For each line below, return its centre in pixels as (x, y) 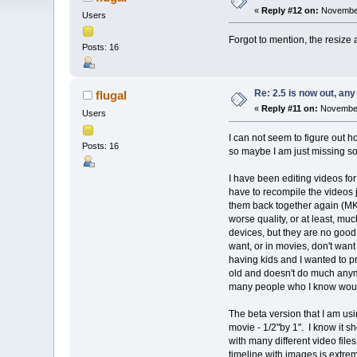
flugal (111, 96)
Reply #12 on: (290, 10)
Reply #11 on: (290, 109)
